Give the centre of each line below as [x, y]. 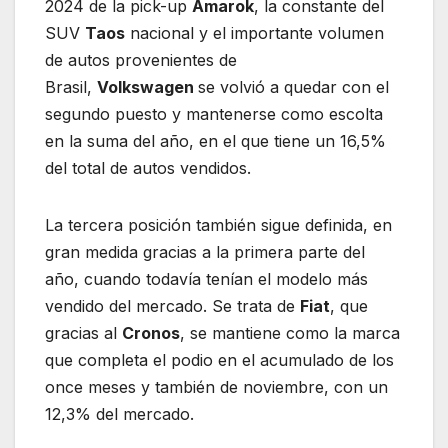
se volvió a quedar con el [293, 86]
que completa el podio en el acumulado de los [219, 359]
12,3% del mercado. [119, 413]
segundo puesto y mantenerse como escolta [214, 113]
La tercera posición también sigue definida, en [218, 224]
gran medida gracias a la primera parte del [205, 251]
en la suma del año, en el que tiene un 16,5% [215, 140]
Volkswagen [147, 86]
